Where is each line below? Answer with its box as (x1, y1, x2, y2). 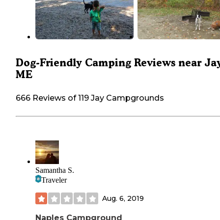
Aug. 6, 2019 (102, 193, 144, 203)
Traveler (41, 176, 67, 185)
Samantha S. (35, 166, 74, 175)
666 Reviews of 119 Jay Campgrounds (16, 93, 164, 103)
